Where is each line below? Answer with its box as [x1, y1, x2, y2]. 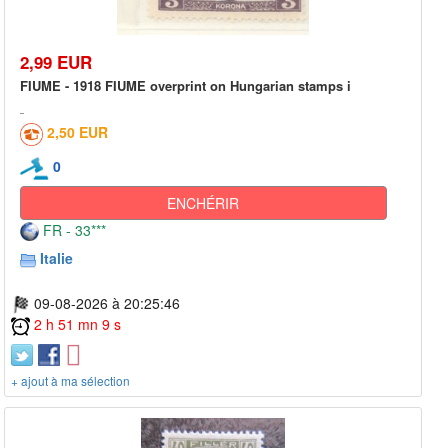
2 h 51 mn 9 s [34, 314, 121, 335]
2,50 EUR [47, 121, 108, 142]
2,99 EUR [20, 49, 92, 74]
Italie [40, 247, 73, 268]
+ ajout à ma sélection [11, 372, 130, 390]
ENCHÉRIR [167, 192, 240, 213]
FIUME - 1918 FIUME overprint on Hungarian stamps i [20, 75, 351, 95]
